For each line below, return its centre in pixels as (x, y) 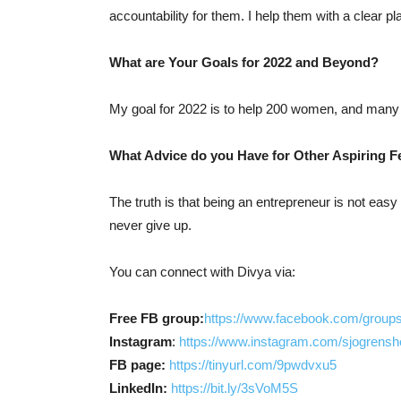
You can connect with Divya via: (202, 272)
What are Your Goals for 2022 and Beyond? (244, 62)
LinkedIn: (140, 388)
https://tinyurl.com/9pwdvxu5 (253, 365)
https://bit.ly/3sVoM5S (235, 388)
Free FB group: (157, 318)
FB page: (137, 365)
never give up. (150, 225)
